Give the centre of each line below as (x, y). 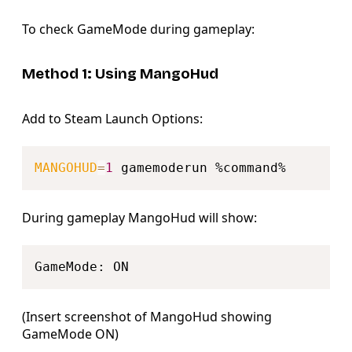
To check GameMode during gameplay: (138, 29)
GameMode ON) (70, 334)
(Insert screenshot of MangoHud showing (147, 316)
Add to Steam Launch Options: (112, 118)
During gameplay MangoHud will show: (139, 217)
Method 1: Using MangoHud (120, 73)
